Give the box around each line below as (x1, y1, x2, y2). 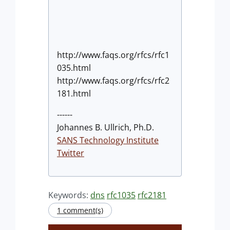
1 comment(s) (57, 205, 103, 215)
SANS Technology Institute (57, 135, 159, 146)
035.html (57, 62, 91, 73)
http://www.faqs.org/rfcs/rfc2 (57, 75, 169, 86)
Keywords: (48, 189, 90, 201)
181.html (57, 88, 91, 99)
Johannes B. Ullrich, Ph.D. (57, 122, 154, 133)
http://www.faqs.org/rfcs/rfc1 (57, 49, 169, 61)
